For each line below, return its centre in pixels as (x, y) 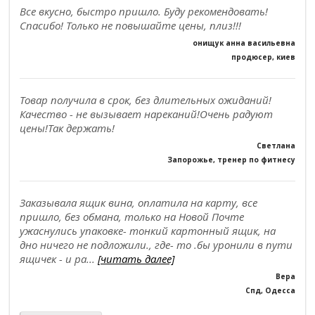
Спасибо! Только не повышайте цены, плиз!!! (130, 25)
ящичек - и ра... (59, 259)
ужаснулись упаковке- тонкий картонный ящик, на (148, 231)
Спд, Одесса (270, 290)
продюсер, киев (263, 57)
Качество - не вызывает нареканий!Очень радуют (146, 114)
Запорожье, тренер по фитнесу (231, 160)
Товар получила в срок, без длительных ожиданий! (146, 100)
